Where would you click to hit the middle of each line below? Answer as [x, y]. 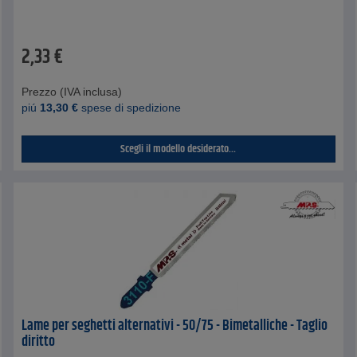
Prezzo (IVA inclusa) [72, 92]
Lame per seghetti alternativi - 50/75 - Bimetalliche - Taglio [175, 326]
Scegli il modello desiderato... [178, 149]
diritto [39, 342]
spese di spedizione [130, 108]
